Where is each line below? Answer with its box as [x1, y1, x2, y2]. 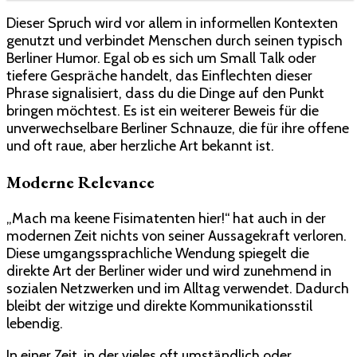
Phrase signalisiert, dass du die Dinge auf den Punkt [6, 84, 324, 102]
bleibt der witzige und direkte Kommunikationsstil [6, 296, 312, 315]
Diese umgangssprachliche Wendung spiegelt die [6, 244, 309, 262]
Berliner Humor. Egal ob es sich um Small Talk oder [6, 49, 316, 67]
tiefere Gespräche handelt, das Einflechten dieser [6, 66, 312, 84]
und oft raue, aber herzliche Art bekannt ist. [6, 136, 274, 155]
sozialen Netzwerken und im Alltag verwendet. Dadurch [6, 279, 349, 297]
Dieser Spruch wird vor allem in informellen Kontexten [6, 14, 338, 32]
